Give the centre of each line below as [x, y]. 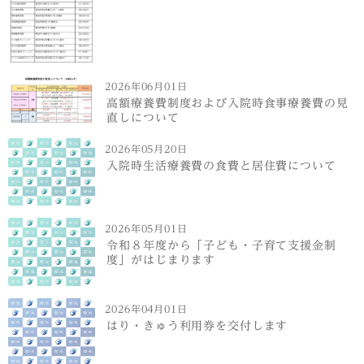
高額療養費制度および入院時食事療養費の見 [227, 103]
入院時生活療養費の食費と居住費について [221, 166]
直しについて [143, 118]
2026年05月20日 [146, 149]
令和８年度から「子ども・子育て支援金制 [221, 245]
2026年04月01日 [146, 308]
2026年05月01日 [146, 229]
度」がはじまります [161, 260]
